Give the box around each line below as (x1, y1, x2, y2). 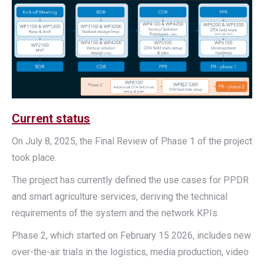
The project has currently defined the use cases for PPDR (12, 174, 249, 186)
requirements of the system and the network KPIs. (12, 207, 219, 219)
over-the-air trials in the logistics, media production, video (12, 246, 249, 258)
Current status (12, 111, 90, 126)
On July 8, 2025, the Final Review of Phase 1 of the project (12, 136, 252, 147)
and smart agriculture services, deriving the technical (12, 191, 227, 203)
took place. (12, 152, 57, 164)
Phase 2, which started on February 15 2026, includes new (12, 230, 251, 242)
